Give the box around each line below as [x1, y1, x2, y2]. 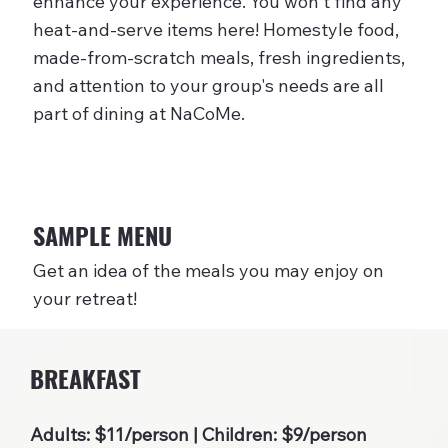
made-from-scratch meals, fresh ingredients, [32, 46, 405, 70]
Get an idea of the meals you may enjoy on [32, 259, 384, 283]
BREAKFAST [30, 359, 141, 396]
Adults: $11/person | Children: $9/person [30, 422, 367, 446]
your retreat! [32, 287, 137, 311]
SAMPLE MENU [32, 217, 172, 254]
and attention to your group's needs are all [32, 74, 384, 98]
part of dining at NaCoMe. [32, 102, 249, 126]
